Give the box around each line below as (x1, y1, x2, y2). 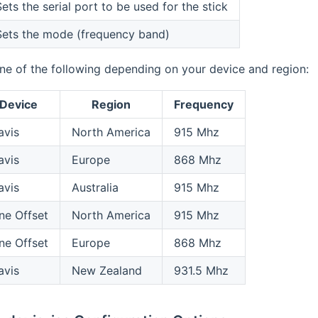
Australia (71, 180, 119, 195)
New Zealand (71, 263, 142, 278)
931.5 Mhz (173, 263, 229, 278)
